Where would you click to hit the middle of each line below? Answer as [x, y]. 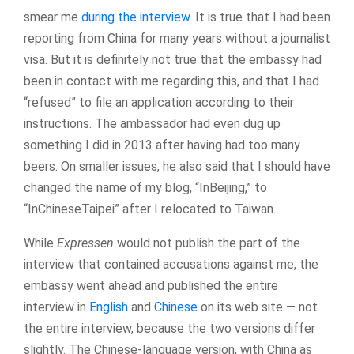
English [109, 307]
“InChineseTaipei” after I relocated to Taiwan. [150, 209]
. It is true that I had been [260, 17]
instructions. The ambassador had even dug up [152, 123]
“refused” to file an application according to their [159, 102]
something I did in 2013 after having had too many [162, 145]
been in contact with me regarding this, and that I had [171, 81]
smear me [53, 17]
